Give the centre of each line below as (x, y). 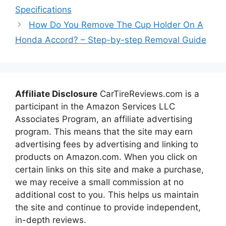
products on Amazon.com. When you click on (106, 157)
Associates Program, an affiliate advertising (104, 119)
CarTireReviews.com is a (148, 94)
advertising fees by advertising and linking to (107, 144)
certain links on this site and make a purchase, (109, 169)
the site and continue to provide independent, (108, 207)
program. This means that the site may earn (104, 132)
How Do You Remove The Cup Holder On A (116, 25)
